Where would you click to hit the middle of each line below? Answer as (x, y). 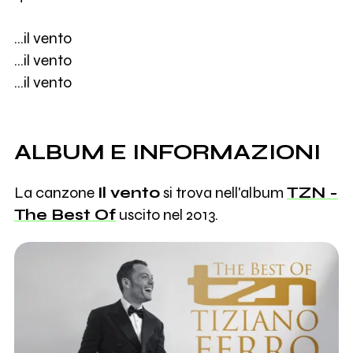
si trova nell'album (223, 193)
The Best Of (65, 215)
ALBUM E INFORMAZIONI (167, 152)
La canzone (56, 193)
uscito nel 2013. (167, 215)
